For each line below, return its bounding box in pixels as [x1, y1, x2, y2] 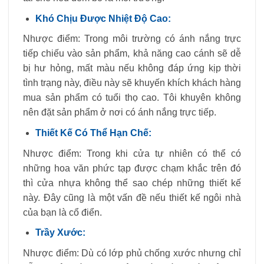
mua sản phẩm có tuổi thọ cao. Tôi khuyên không [23, 93, 241, 103]
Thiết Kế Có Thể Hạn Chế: [35, 127, 151, 138]
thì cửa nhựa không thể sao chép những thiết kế [23, 177, 241, 188]
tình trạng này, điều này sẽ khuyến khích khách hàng [23, 78, 241, 88]
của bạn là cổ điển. [23, 207, 102, 217]
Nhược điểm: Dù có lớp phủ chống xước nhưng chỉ [23, 247, 241, 258]
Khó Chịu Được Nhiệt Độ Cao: [35, 13, 171, 24]
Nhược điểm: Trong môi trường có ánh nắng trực [23, 34, 241, 44]
